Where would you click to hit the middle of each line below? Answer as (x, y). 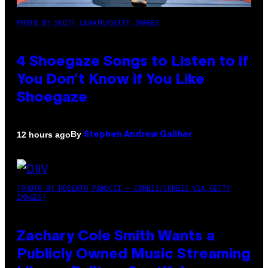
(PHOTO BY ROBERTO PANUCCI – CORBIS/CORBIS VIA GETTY (124, 189)
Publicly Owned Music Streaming (134, 255)
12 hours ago (44, 134)
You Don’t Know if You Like (111, 80)
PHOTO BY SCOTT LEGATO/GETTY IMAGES (88, 23)
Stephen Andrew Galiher (138, 135)
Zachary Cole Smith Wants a (116, 237)
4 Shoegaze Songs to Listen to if (133, 63)
